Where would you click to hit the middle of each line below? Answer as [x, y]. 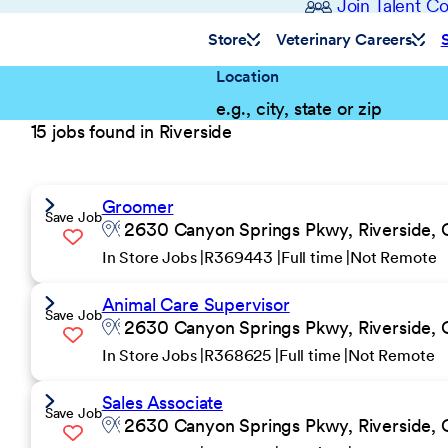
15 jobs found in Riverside [131, 131]
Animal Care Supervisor [195, 304]
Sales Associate [162, 402]
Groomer [137, 206]
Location [247, 76]
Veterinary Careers [343, 39]
